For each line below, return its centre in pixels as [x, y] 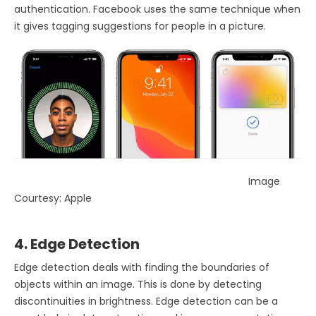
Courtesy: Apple [53, 199]
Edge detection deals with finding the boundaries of [142, 268]
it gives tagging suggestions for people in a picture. [141, 26]
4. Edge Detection [77, 244]
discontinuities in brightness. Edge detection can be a [146, 302]
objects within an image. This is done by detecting [138, 285]
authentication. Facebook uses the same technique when [157, 9]
